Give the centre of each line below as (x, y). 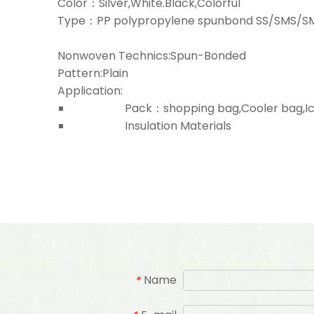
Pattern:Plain (93, 73)
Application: (91, 91)
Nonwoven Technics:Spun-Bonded (152, 56)
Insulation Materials (174, 126)
